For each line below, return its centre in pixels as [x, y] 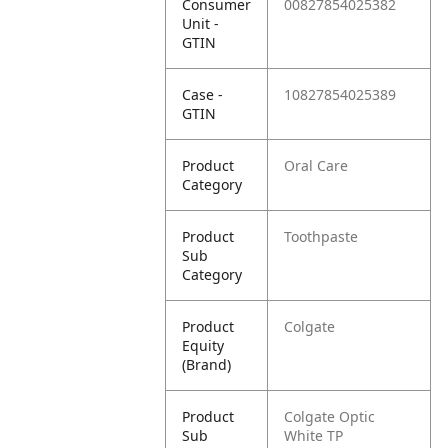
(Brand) [207, 364]
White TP [314, 435]
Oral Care [316, 165]
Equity [203, 345]
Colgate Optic [330, 416]
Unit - [201, 23]
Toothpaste [321, 236]
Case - [203, 94]
